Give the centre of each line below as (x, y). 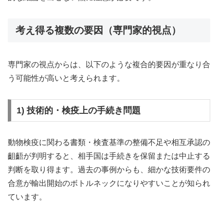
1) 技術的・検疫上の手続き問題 (78, 110)
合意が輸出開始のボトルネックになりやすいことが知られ (109, 183)
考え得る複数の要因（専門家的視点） (98, 30)
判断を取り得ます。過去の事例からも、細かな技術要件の (109, 169)
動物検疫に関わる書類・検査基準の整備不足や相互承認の (109, 142)
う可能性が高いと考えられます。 (66, 78)
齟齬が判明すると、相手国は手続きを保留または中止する (109, 156)
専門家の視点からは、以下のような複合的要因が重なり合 (109, 65)
